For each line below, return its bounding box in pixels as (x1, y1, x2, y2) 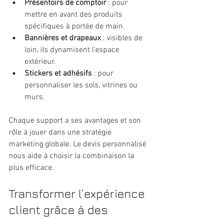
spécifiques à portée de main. (25, 21, 125, 31)
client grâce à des (9, 202, 111, 217)
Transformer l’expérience (9, 186, 148, 200)
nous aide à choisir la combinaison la (9, 151, 136, 161)
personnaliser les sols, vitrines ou (25, 80, 139, 90)
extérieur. (25, 56, 55, 67)
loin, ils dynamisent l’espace (25, 45, 121, 55)
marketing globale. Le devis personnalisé (9, 139, 148, 149)
